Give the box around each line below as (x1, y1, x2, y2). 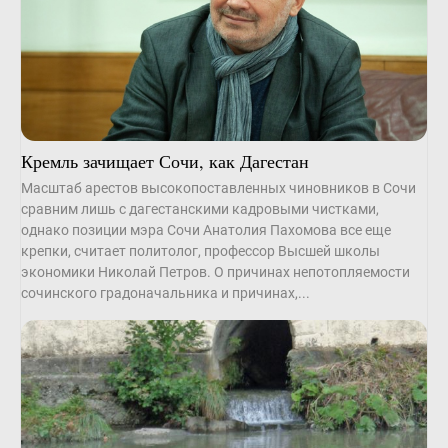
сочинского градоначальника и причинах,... (20, 285, 310, 302)
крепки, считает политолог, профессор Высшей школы (20, 243, 380, 260)
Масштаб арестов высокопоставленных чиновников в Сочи (20, 180, 416, 197)
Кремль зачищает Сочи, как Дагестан (20, 149, 309, 174)
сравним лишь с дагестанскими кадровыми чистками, (20, 201, 379, 218)
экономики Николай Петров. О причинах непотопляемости (20, 264, 410, 281)
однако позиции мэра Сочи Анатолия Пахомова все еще (20, 222, 391, 239)
